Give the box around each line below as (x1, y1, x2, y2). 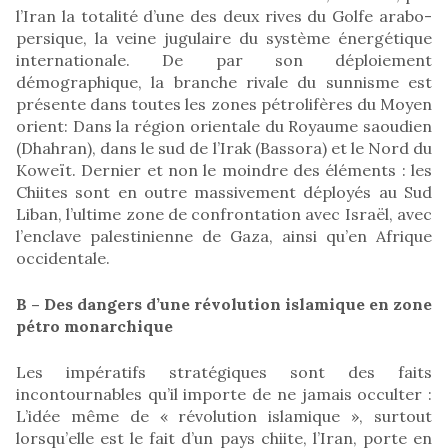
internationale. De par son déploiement (16, 49, 432, 70)
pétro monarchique (16, 315, 173, 336)
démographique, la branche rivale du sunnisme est (16, 71, 432, 92)
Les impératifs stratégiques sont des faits (16, 361, 432, 382)
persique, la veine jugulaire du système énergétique (16, 27, 432, 48)
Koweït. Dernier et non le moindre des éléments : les (16, 159, 432, 180)
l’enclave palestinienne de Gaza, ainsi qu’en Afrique (16, 225, 432, 246)
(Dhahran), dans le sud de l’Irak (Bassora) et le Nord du (16, 137, 432, 158)
